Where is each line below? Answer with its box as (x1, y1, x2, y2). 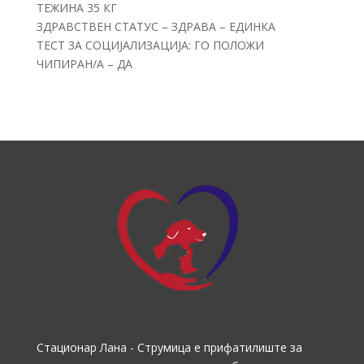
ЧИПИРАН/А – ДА (36, 56, 132, 71)
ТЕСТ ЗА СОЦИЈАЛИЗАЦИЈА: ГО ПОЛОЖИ (36, 37, 264, 53)
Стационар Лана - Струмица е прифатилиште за (36, 340, 302, 356)
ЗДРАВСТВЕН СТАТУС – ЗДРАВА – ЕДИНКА (36, 19, 275, 34)
